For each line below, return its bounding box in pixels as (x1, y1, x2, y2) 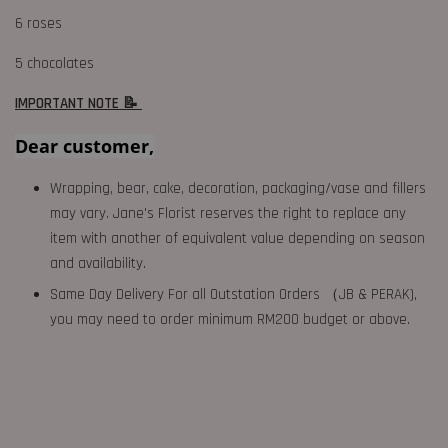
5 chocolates (15, 54, 98, 73)
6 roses (15, 14, 66, 33)
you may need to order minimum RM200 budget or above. (50, 310, 410, 329)
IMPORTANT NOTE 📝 (15, 94, 142, 113)
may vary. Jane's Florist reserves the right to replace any (50, 204, 406, 223)
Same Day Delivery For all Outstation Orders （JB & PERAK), (50, 285, 417, 304)
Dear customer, (15, 134, 154, 158)
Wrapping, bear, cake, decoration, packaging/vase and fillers (50, 179, 426, 198)
